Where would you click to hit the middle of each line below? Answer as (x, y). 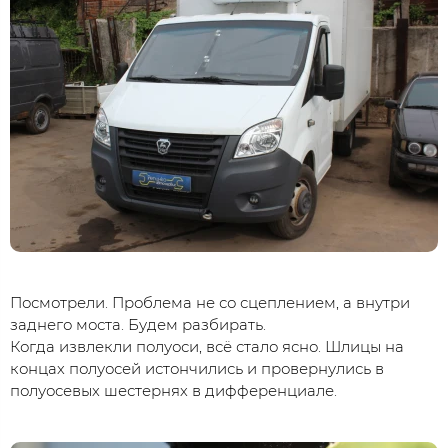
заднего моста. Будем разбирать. (138, 325)
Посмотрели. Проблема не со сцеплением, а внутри (210, 303)
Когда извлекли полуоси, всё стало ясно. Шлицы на (207, 347)
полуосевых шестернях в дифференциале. (173, 391)
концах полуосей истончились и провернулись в (197, 369)
